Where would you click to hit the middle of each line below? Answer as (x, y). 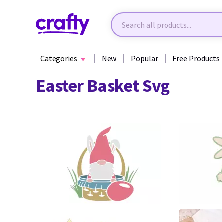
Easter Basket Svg (103, 85)
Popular (144, 58)
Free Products (196, 58)
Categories (59, 58)
